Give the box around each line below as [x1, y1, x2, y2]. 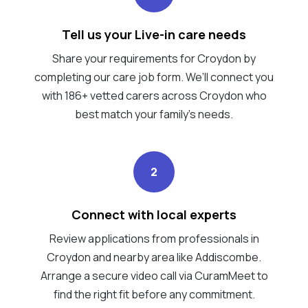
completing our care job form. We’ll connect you [34, 69, 274, 85]
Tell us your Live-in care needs [62, 25, 246, 43]
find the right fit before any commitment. [53, 286, 255, 302]
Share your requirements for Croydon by [52, 50, 256, 66]
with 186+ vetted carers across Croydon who [41, 87, 267, 103]
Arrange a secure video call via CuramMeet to [40, 267, 268, 283]
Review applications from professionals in [49, 230, 259, 246]
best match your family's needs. [75, 106, 233, 122]
